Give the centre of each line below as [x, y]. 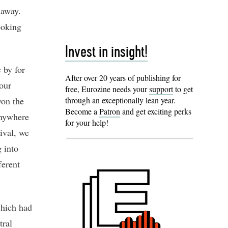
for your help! [87, 123]
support [161, 89]
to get [183, 89]
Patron [110, 111]
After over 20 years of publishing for [123, 78]
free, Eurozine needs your [107, 89]
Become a [82, 111]
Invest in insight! [106, 53]
